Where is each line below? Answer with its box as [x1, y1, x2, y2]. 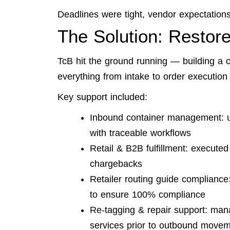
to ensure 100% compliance [90, 189, 205, 200]
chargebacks [90, 159, 142, 169]
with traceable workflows [90, 128, 191, 139]
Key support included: [57, 92, 147, 103]
